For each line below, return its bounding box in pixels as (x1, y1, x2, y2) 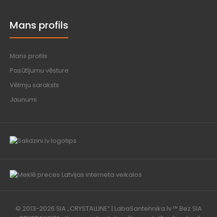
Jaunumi (10, 95, 37, 105)
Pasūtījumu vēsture (10, 66, 69, 76)
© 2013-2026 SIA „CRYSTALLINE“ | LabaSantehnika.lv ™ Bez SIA (15, 204, 202, 214)
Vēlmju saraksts (10, 80, 59, 90)
